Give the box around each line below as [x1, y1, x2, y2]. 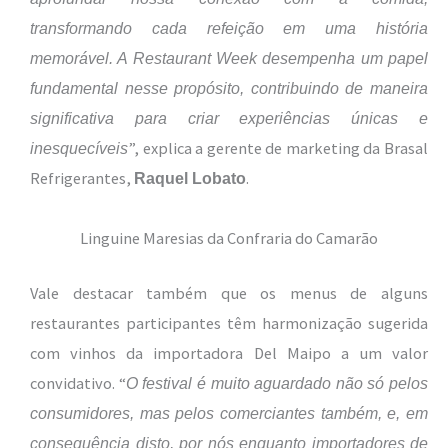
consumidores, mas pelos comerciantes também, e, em [30, 403, 428, 422]
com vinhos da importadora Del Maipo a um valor [30, 342, 428, 363]
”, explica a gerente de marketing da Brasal [128, 138, 428, 159]
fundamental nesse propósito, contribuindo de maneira [30, 79, 428, 98]
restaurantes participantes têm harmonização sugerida [30, 312, 428, 333]
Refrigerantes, [30, 168, 134, 189]
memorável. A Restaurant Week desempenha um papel [30, 49, 428, 68]
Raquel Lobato [134, 169, 246, 188]
